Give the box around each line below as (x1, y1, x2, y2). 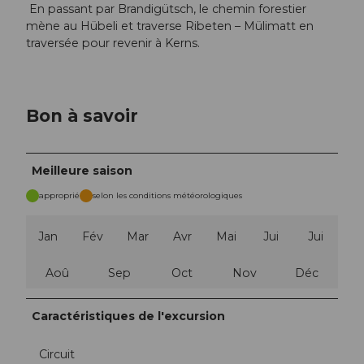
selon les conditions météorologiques (93, 190, 242, 201)
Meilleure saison (32, 163, 133, 178)
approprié (39, 190, 80, 201)
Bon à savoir (26, 105, 138, 127)
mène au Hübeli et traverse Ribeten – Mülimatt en (26, 18, 314, 33)
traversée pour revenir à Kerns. (26, 35, 200, 50)
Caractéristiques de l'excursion (32, 309, 226, 323)
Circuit (39, 347, 75, 362)
